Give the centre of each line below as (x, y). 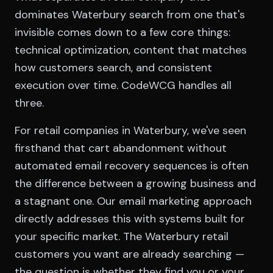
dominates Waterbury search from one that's (130, 14)
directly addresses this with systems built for (130, 218)
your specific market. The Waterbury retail (122, 236)
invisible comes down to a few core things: (122, 32)
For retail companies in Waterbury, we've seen (130, 130)
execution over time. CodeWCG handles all (123, 85)
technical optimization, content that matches (131, 50)
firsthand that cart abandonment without (121, 148)
